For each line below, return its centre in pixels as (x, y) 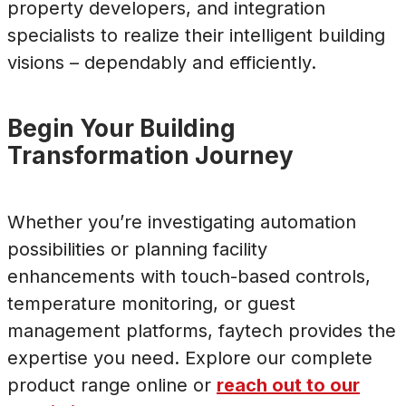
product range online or (112, 386)
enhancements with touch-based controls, (189, 277)
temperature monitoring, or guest (151, 304)
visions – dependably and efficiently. (162, 62)
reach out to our (288, 386)
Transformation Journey (150, 155)
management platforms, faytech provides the (202, 331)
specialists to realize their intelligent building (196, 35)
